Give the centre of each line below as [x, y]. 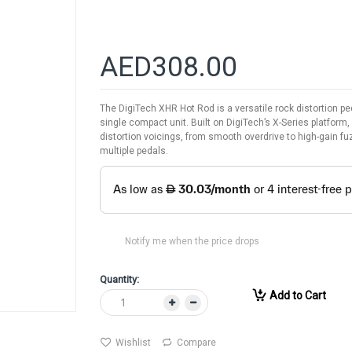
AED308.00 [169, 67]
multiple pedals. [134, 150]
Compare [196, 343]
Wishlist [133, 343]
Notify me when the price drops [192, 242]
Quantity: [119, 280]
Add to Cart [298, 296]
